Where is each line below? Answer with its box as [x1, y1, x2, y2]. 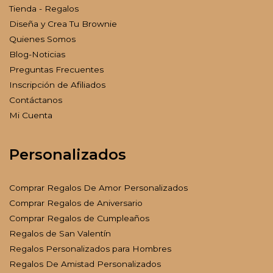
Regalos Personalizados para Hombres [9, 244, 171, 254]
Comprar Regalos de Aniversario [9, 198, 143, 208]
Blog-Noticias [9, 49, 65, 60]
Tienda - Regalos [9, 4, 79, 14]
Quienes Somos [9, 34, 76, 44]
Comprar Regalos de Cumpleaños [9, 213, 149, 224]
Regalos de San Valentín [9, 229, 111, 239]
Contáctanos [9, 95, 62, 105]
